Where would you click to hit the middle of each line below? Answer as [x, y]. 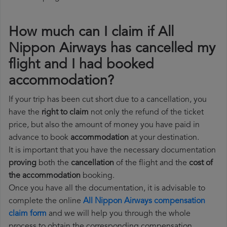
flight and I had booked [81, 65]
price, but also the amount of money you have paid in [104, 125]
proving [23, 163]
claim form [28, 214]
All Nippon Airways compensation [144, 201]
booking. [98, 176]
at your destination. [164, 138]
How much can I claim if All [91, 33]
